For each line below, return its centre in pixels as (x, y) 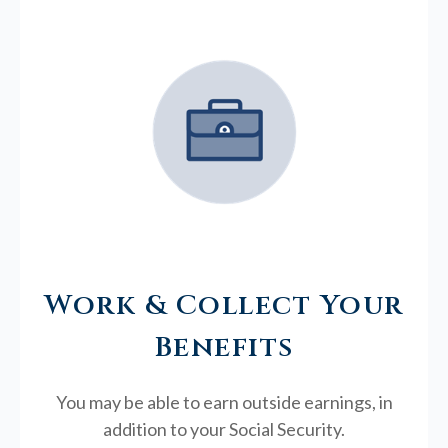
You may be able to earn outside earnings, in (224, 401)
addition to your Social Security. (224, 428)
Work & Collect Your (224, 305)
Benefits (224, 347)
